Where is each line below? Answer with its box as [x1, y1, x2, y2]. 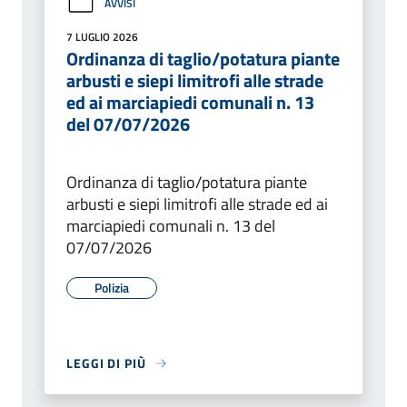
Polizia [94, 278, 129, 298]
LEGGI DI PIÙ [66, 353, 146, 373]
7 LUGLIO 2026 [66, 28, 138, 46]
